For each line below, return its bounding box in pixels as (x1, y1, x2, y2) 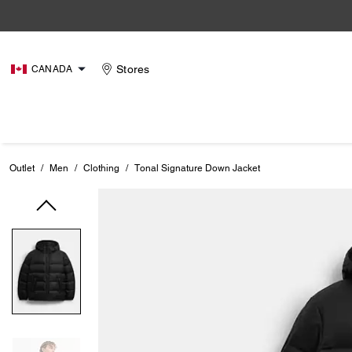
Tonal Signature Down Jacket (134, 163, 260, 174)
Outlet (9, 163, 35, 174)
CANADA (31, 64, 73, 75)
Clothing (83, 163, 119, 174)
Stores (116, 63, 150, 75)
